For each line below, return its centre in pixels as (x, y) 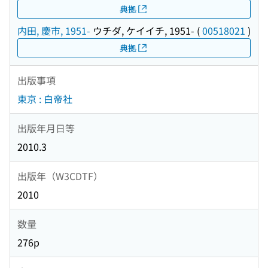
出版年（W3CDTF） (60, 176)
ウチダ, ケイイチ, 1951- (142, 31)
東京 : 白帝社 (45, 99)
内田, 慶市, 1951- (54, 31)
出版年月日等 (46, 128)
